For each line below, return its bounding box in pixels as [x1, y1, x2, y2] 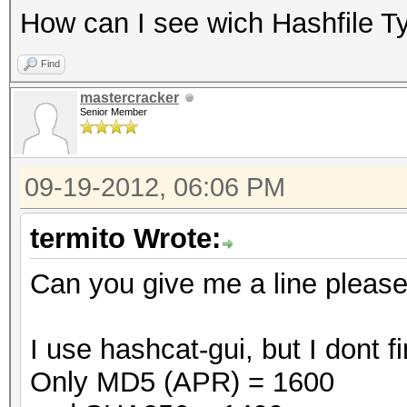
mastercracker [80, 90, 179, 105]
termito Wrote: [30, 223, 221, 254]
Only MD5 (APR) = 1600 [30, 366, 334, 398]
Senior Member [80, 106, 147, 117]
